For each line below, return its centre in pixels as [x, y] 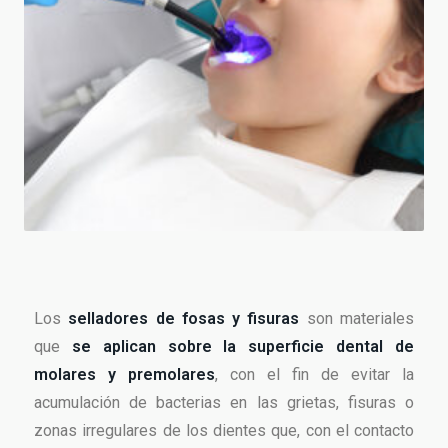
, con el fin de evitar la [314, 375]
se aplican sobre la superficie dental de [243, 347]
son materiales [357, 319]
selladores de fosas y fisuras [184, 319]
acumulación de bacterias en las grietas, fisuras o [224, 403]
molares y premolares [124, 375]
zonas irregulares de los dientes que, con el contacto [224, 431]
